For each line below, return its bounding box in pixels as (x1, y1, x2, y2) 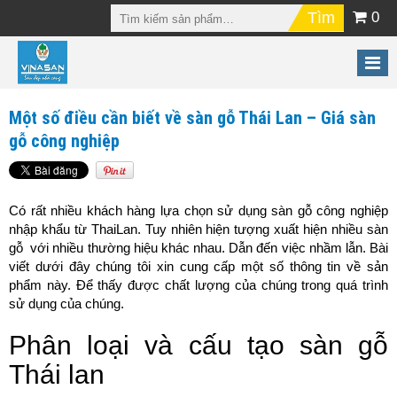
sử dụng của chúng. (9, 296, 124, 312)
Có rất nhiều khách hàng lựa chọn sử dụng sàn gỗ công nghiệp (9, 203, 388, 219)
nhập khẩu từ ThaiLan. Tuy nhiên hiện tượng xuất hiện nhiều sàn (9, 222, 388, 237)
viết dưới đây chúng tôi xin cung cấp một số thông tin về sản (9, 259, 388, 275)
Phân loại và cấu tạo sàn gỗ (9, 331, 388, 361)
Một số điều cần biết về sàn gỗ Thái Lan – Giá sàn (9, 107, 376, 129)
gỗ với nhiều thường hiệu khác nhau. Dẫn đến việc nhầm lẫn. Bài (9, 240, 388, 256)
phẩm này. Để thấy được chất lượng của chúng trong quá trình (9, 277, 388, 293)
